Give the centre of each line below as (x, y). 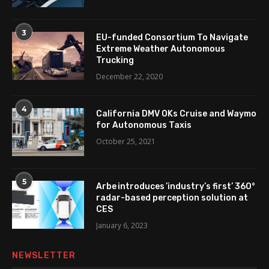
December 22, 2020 (129, 77)
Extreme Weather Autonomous (161, 49)
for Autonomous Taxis (144, 125)
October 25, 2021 (126, 142)
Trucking (115, 61)
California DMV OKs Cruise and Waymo (176, 114)
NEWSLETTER (44, 256)
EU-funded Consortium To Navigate (172, 38)
